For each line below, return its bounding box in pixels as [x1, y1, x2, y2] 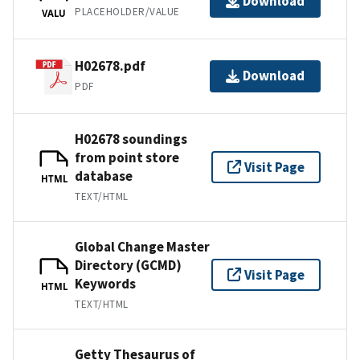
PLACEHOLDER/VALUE [75, 5, 180, 19]
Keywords [75, 274, 136, 292]
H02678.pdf [75, 57, 145, 76]
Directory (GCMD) [75, 256, 182, 274]
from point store [75, 148, 179, 166]
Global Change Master [75, 237, 210, 256]
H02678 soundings [75, 129, 187, 148]
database [75, 166, 133, 185]
